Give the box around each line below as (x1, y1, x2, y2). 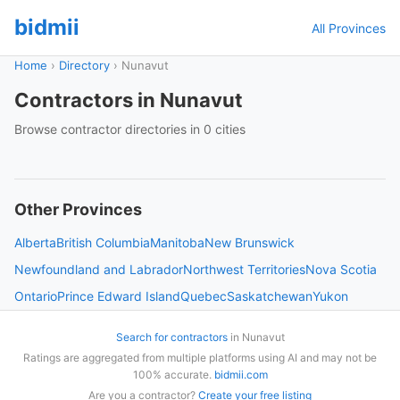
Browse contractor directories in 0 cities (14, 121, 246, 137)
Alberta (14, 235, 56, 250)
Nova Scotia (305, 262, 377, 277)
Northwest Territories (183, 262, 305, 277)
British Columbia (56, 235, 150, 250)
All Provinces (312, 20, 386, 36)
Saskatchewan (227, 288, 312, 304)
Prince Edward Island (57, 288, 180, 304)
